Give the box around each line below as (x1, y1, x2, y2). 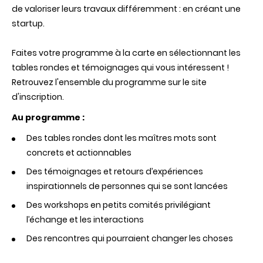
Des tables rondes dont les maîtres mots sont (26, 131, 217, 144)
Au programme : (12, 111, 86, 123)
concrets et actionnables (26, 146, 131, 159)
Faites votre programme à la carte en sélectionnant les (12, 46, 241, 59)
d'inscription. (12, 90, 64, 103)
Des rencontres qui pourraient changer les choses (26, 232, 233, 244)
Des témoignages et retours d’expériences (26, 165, 203, 177)
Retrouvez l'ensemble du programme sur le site (12, 76, 207, 88)
